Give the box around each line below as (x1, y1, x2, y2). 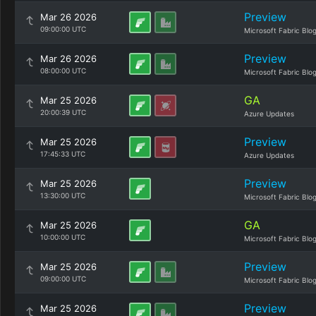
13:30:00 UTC (40, 191, 85, 200)
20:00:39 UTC (40, 108, 86, 116)
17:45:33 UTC (40, 150, 85, 158)
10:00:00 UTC (40, 233, 85, 241)
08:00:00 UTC (40, 66, 86, 75)
